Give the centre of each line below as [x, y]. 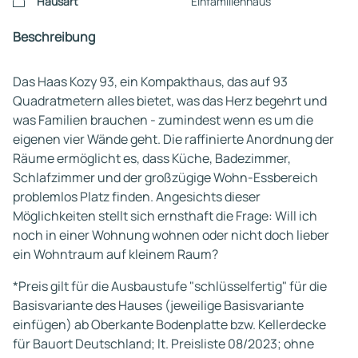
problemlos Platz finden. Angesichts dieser [137, 197]
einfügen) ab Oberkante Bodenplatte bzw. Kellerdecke [169, 324]
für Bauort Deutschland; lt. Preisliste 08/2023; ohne [163, 344]
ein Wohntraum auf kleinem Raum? [115, 254]
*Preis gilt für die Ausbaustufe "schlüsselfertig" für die [170, 286]
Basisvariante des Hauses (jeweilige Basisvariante [158, 305]
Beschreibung [54, 37]
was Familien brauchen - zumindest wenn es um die [163, 120]
